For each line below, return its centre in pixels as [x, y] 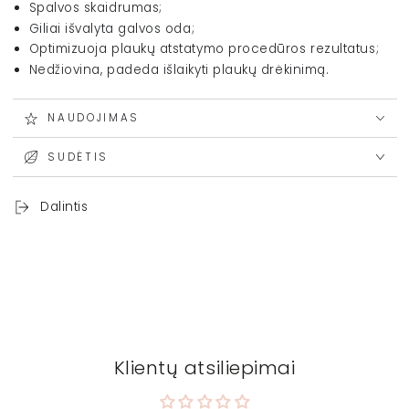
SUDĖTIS [79, 157]
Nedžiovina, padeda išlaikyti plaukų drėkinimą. [179, 69]
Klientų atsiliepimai [204, 367]
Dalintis [64, 207]
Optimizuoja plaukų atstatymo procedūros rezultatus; [204, 49]
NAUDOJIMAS [94, 118]
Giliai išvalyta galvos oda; [112, 28]
